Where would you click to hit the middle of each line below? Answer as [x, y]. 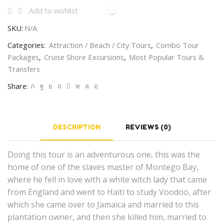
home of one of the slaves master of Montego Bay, [103, 167]
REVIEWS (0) [148, 127]
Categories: [27, 45]
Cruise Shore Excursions [84, 57]
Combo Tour [177, 45]
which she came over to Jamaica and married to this [103, 204]
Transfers [24, 69]
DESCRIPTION [77, 127]
